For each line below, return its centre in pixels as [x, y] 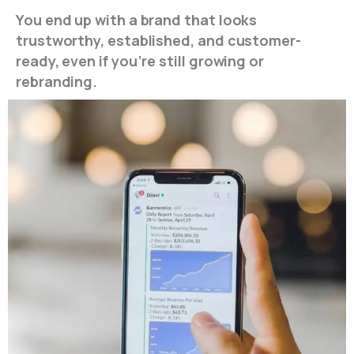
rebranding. [57, 81]
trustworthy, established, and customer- [158, 40]
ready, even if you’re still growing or [140, 60]
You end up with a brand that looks [137, 19]
